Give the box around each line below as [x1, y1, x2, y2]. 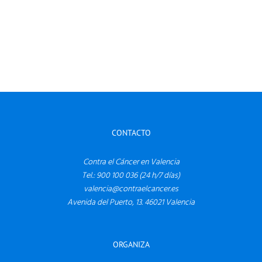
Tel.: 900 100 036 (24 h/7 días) [82, 169, 180, 183]
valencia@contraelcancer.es [84, 182, 178, 196]
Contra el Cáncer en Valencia [82, 156, 180, 170]
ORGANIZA [112, 239, 150, 250]
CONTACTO [111, 127, 151, 139]
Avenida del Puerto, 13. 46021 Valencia [67, 196, 195, 210]
